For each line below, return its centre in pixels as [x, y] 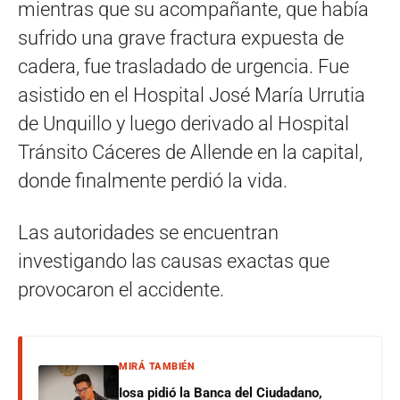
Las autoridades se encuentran [148, 233]
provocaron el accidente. [121, 290]
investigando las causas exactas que [174, 262]
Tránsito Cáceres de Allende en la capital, [190, 153]
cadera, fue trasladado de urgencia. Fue [183, 67]
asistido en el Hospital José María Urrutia [192, 96]
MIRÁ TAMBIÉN [157, 367]
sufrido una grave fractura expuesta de [181, 38]
